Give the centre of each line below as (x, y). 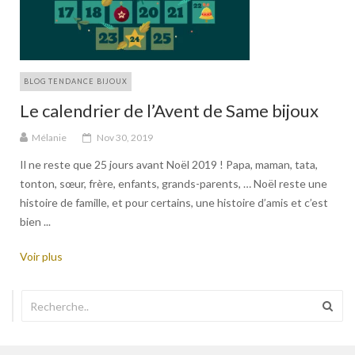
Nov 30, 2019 (125, 138)
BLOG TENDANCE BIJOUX (76, 82)
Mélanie (49, 138)
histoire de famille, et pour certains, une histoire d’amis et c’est (174, 203)
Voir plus (41, 257)
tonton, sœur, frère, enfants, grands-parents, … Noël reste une (174, 184)
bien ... (35, 222)
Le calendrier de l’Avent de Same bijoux (169, 111)
